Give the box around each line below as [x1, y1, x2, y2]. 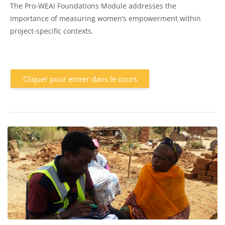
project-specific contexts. [10, 26, 93, 36]
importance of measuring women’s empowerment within [10, 13, 201, 23]
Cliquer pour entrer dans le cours [23, 73, 137, 84]
